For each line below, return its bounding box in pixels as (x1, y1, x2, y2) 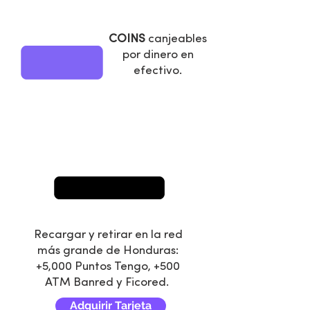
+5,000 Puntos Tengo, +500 (36, 261, 180, 273)
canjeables (145, 33, 207, 45)
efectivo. (134, 65, 182, 77)
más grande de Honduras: (37, 245, 179, 257)
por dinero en (122, 49, 194, 61)
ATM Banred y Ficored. (44, 277, 172, 289)
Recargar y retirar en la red (33, 229, 183, 241)
